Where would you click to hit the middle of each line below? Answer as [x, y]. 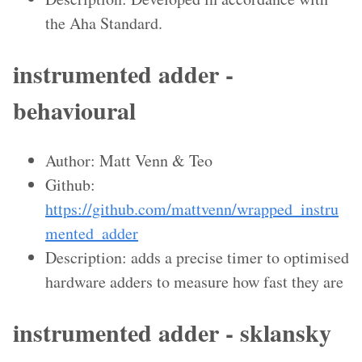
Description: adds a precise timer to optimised [197, 257]
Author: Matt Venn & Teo [129, 160]
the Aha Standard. [104, 23]
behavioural [74, 109]
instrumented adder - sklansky [172, 332]
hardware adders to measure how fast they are [194, 281]
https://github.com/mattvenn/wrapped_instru [192, 208]
